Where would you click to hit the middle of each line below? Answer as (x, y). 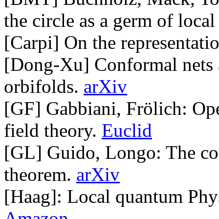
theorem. (40, 174)
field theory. (53, 130)
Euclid (127, 130)
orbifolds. (44, 86)
